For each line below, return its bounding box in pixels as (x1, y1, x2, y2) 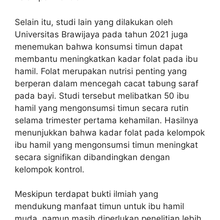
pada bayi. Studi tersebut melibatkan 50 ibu (15, 90, 189, 101)
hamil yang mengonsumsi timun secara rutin (15, 103, 189, 113)
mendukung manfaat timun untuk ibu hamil (15, 201, 184, 211)
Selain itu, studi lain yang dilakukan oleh (15, 17, 173, 27)
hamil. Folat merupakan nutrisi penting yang (15, 66, 187, 76)
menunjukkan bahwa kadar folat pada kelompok (15, 127, 205, 137)
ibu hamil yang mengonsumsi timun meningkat (15, 139, 198, 150)
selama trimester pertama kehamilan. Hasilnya (15, 115, 198, 125)
